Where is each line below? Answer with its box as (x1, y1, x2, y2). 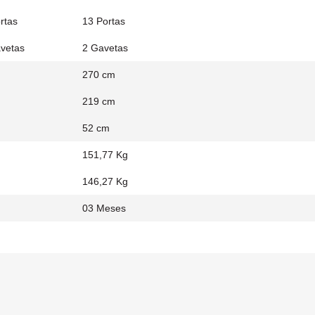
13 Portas (82, 15, 125, 27)
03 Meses (82, 202, 126, 214)
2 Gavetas (82, 42, 128, 53)
